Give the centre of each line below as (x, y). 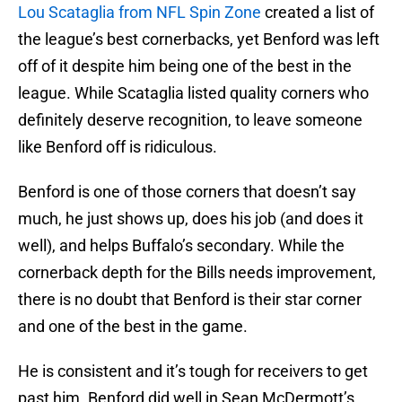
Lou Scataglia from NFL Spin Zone (140, 13)
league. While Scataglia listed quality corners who (193, 93)
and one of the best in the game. (133, 327)
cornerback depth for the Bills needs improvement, (197, 273)
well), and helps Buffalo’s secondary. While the (181, 246)
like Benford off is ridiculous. (118, 147)
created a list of (318, 13)
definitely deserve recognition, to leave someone (190, 120)
